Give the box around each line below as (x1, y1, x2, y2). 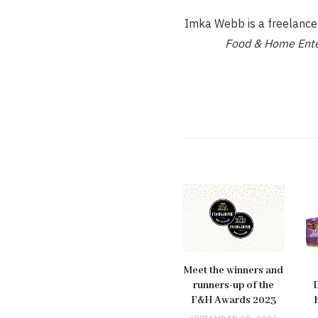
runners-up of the (192, 278, 274, 292)
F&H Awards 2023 (190, 293, 276, 307)
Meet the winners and (183, 263, 284, 277)
